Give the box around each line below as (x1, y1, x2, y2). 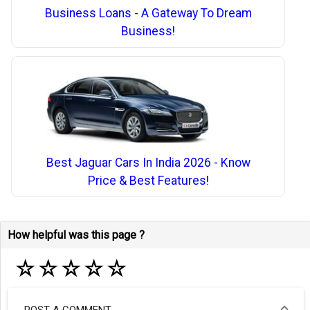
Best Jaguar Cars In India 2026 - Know (46, 155, 250, 170)
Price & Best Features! (87, 173, 209, 188)
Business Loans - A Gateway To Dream (44, 6, 252, 20)
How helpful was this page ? (8, 228, 145, 241)
